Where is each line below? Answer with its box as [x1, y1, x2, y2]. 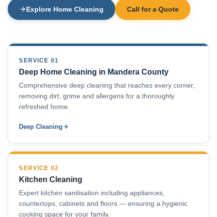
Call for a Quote [127, 5, 179, 13]
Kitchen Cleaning [19, 175, 83, 184]
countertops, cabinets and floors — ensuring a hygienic [19, 200, 188, 208]
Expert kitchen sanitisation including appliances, [19, 189, 165, 197]
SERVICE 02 [19, 165, 59, 171]
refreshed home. [19, 103, 70, 110]
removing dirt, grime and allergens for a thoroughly [19, 92, 175, 100]
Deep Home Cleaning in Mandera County [19, 67, 169, 76]
